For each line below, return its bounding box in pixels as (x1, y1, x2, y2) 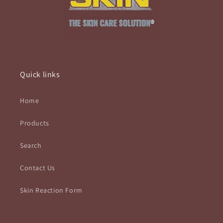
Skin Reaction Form (20, 186, 83, 195)
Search (20, 141, 42, 150)
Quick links (20, 69, 60, 80)
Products (20, 118, 49, 127)
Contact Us (20, 163, 55, 172)
